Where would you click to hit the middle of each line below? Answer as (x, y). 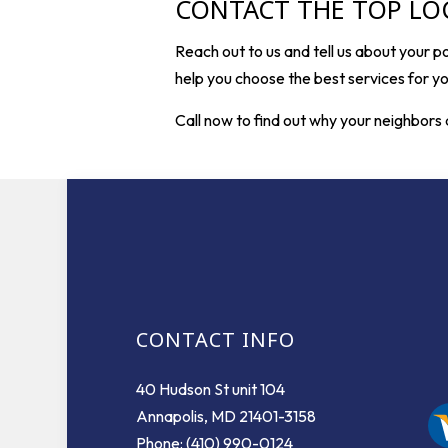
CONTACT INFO (215, 340)
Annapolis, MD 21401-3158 (225, 416)
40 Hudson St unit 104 (210, 389)
